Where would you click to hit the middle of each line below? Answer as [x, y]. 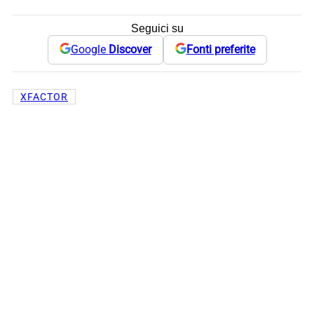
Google [89, 50]
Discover [130, 50]
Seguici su [157, 28]
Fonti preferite [220, 50]
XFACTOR [44, 96]
